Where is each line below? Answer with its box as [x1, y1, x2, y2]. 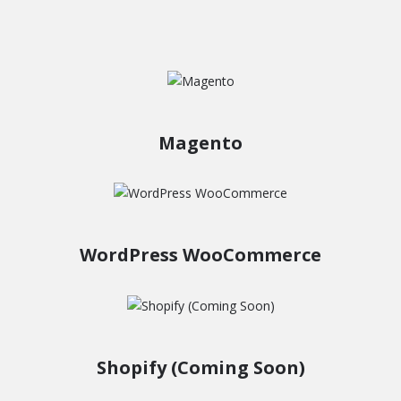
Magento [158, 130, 243, 155]
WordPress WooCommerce [80, 243, 321, 268]
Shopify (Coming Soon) [96, 355, 305, 380]
